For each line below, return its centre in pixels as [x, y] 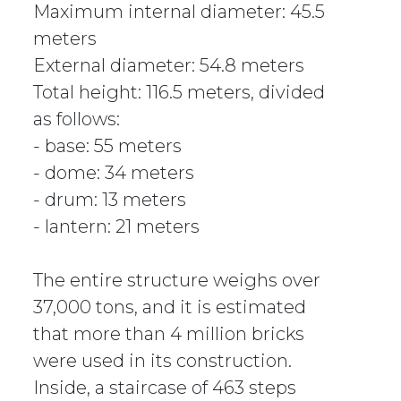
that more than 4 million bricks [169, 334]
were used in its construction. [163, 361]
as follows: [77, 119]
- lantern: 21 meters [117, 227]
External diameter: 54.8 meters [169, 66]
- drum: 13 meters [112, 200]
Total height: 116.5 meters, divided [179, 93]
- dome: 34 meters [116, 173]
